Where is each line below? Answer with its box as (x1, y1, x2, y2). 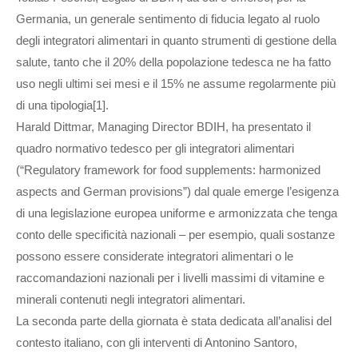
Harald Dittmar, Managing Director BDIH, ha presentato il (16, 120, 311, 134)
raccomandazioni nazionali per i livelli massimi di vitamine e (16, 271, 324, 285)
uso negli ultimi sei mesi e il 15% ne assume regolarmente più (16, 77, 336, 91)
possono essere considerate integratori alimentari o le (16, 249, 293, 264)
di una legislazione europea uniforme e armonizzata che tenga (16, 206, 337, 221)
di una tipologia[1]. (16, 98, 109, 113)
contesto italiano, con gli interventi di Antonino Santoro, (16, 336, 297, 350)
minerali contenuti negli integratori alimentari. (16, 292, 245, 307)
